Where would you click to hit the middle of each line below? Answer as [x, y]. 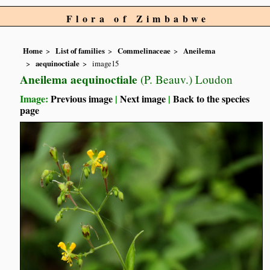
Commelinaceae [144, 51]
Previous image [82, 98]
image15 [106, 63]
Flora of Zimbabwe [138, 18]
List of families [80, 51]
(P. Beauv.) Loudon [185, 79]
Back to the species [212, 98]
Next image [143, 98]
